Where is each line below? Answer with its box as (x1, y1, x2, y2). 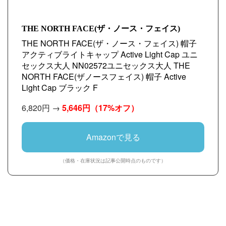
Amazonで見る (86, 131, 140, 143)
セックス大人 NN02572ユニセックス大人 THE (22, 60, 190, 71)
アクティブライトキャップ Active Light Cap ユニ (22, 48, 198, 60)
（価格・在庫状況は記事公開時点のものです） (60, 157, 166, 164)
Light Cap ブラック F (22, 82, 98, 93)
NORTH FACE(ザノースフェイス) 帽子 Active (22, 71, 186, 82)
